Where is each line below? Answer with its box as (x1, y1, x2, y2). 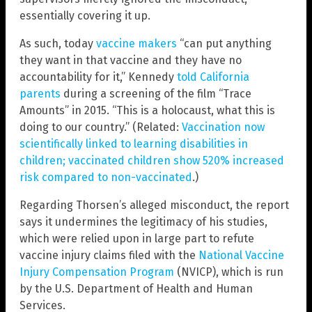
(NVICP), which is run (174, 265, 283, 279)
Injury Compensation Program (19, 265, 174, 279)
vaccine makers (96, 37, 177, 51)
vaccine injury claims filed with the (19, 249, 198, 263)
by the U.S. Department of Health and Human (19, 282, 253, 296)
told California (177, 70, 249, 84)
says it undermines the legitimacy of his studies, (19, 215, 267, 229)
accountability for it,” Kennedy (19, 70, 177, 84)
